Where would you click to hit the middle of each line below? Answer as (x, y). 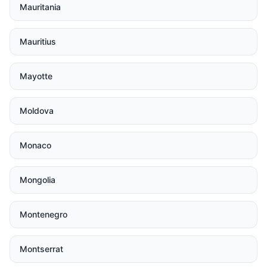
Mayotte (36, 76)
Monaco (35, 145)
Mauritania (40, 7)
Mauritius (38, 41)
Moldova (37, 111)
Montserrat (41, 249)
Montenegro (44, 214)
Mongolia (38, 180)
